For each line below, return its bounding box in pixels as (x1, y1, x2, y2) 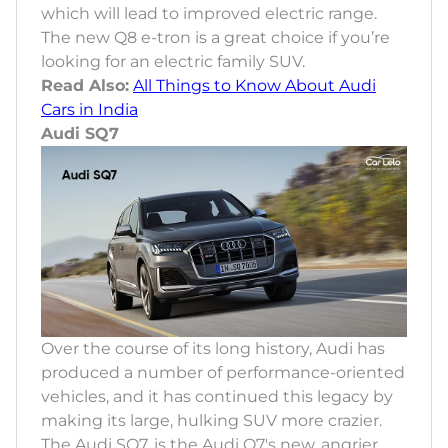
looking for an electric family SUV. (41, 51, 305, 71)
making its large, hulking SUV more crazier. (41, 410, 382, 430)
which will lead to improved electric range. (41, 3, 377, 23)
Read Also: (41, 75, 129, 95)
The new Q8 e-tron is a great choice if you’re (41, 27, 390, 47)
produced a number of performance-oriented (41, 362, 405, 382)
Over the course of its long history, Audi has (41, 338, 385, 358)
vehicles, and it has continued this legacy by (41, 386, 393, 406)
